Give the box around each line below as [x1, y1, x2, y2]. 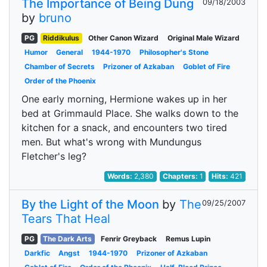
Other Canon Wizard [88, 33, 159, 42]
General [56, 48, 83, 57]
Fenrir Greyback [100, 234, 157, 243]
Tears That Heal [21, 212, 110, 226]
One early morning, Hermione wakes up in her [21, 93, 227, 105]
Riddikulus [43, 33, 80, 42]
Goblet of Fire [182, 62, 230, 71]
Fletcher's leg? [21, 150, 86, 162]
